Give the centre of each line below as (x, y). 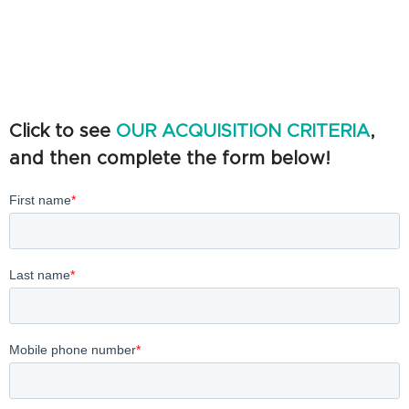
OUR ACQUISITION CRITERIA (243, 131)
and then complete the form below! (170, 158)
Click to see (63, 131)
